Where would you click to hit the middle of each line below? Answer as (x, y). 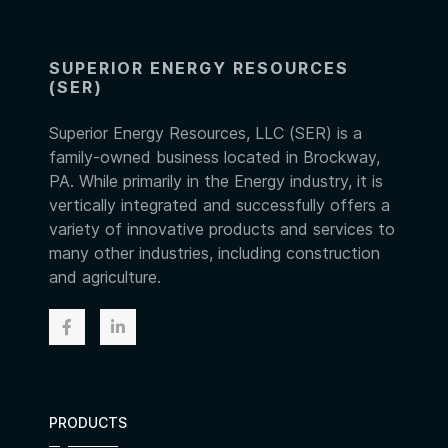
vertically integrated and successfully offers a (219, 205)
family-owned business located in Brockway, (214, 157)
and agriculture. (105, 277)
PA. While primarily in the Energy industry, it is (216, 181)
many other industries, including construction (214, 253)
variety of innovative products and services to (222, 229)
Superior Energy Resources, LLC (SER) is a (205, 133)
